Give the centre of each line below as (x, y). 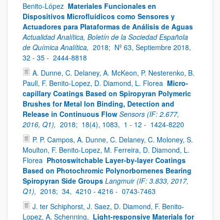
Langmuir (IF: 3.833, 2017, (147, 181)
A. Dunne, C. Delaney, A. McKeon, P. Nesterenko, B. (113, 73)
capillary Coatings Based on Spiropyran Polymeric (107, 93)
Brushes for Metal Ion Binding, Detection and (98, 104)
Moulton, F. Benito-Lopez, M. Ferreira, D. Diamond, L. (106, 150)
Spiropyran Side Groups (63, 181)
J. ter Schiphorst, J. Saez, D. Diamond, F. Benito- (108, 206)
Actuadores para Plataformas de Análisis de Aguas (108, 27)
